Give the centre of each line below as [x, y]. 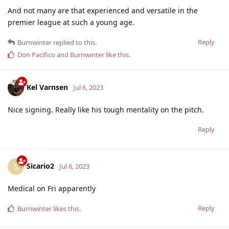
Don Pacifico [36, 54]
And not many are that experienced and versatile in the [103, 10]
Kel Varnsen [47, 87]
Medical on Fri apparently [52, 188]
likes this [65, 208]
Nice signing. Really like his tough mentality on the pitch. [106, 109]
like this [117, 54]
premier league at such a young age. [71, 22]
